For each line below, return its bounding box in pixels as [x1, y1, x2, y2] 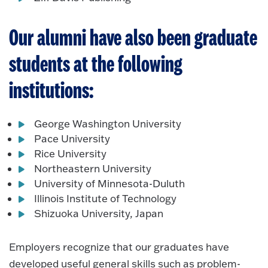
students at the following [9, 53, 182, 78]
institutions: [9, 80, 94, 104]
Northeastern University [34, 162, 152, 175]
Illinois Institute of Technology [34, 191, 177, 205]
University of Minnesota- [34, 176, 153, 190]
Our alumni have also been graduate [9, 27, 257, 51]
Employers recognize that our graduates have [9, 240, 229, 253]
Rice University [34, 147, 107, 160]
